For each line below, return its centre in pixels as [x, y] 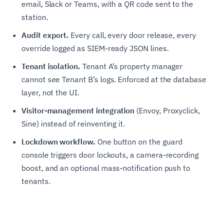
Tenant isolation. [51, 66]
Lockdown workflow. [58, 142]
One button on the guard [139, 142]
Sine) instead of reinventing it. [73, 124]
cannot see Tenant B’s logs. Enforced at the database [114, 80]
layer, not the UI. [50, 93]
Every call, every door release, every [132, 35]
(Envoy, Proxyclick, [167, 111]
